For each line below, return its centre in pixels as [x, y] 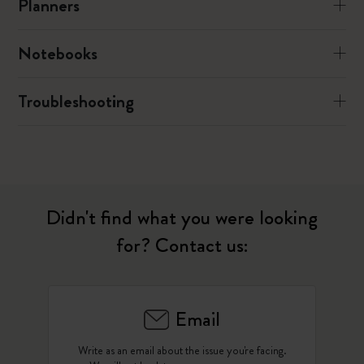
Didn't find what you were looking [182, 218]
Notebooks [58, 53]
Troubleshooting [76, 101]
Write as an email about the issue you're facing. [182, 350]
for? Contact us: [182, 245]
